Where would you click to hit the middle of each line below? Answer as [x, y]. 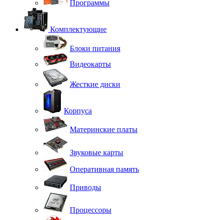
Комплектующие [78, 29]
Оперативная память [104, 169]
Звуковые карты [96, 152]
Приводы [85, 187]
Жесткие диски [95, 84]
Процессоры [91, 210]
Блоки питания [95, 48]
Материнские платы [104, 129]
